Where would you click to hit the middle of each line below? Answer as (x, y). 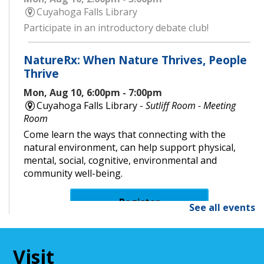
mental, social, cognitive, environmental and (120, 160)
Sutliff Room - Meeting (191, 105)
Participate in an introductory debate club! (116, 27)
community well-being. (73, 173)
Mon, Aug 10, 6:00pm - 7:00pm (93, 92)
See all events (222, 207)
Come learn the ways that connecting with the (125, 134)
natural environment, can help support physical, (130, 147)
